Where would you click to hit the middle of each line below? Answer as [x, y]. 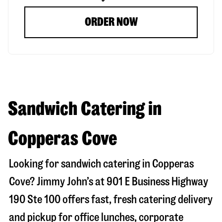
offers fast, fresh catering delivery [137, 199]
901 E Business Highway [157, 181]
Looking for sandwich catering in [81, 164]
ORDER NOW [111, 22]
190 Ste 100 [35, 199]
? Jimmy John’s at [68, 181]
